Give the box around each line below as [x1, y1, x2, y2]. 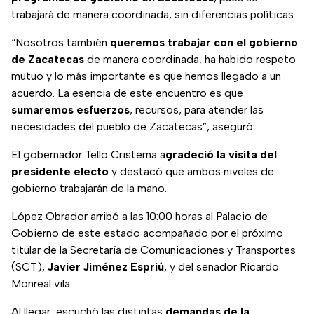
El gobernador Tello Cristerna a [11, 148, 165, 162]
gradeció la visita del [165, 148, 277, 162]
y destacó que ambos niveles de [109, 165, 274, 179]
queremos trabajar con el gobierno [110, 36, 298, 50]
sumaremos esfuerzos [11, 103, 130, 117]
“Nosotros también [11, 36, 110, 50]
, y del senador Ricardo [164, 260, 279, 274]
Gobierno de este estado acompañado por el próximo [11, 226, 283, 240]
